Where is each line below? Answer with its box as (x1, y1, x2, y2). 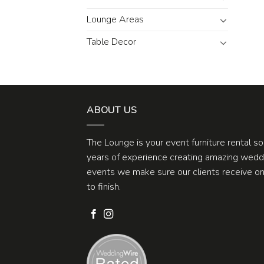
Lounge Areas (87, 13, 144, 27)
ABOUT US (87, 104, 137, 117)
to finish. (87, 180, 121, 193)
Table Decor (87, 35, 136, 49)
